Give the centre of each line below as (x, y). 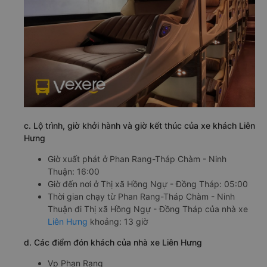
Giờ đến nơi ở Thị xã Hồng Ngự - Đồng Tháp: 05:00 (148, 184)
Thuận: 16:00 (74, 172)
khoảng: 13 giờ (118, 222)
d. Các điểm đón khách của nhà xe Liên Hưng (113, 243)
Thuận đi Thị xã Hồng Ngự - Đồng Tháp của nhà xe (148, 209)
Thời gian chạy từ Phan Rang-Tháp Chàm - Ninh (141, 197)
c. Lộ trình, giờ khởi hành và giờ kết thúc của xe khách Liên (139, 126)
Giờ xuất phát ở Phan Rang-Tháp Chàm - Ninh (137, 159)
